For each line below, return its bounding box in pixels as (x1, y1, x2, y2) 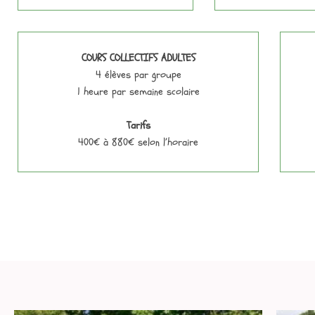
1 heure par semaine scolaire (77, 84, 200, 99)
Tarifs (126, 117, 150, 133)
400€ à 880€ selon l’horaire (78, 134, 199, 150)
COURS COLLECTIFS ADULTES (81, 50, 195, 65)
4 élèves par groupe (95, 67, 181, 82)
